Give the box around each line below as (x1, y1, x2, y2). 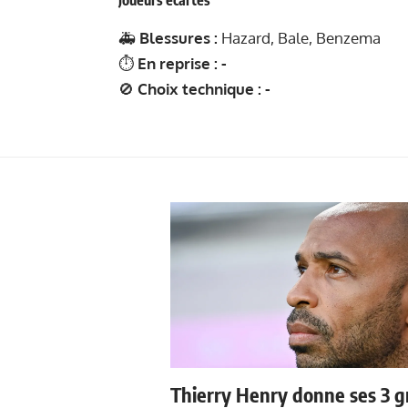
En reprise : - (138, 53, 227, 73)
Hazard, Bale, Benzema (218, 27, 381, 47)
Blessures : (139, 27, 218, 47)
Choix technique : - (138, 78, 270, 98)
